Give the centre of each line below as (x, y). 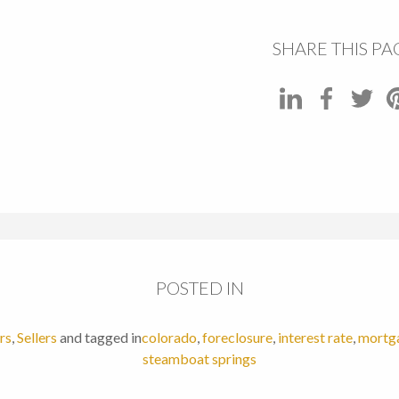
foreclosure (237, 338)
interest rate (315, 338)
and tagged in (101, 338)
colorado (169, 338)
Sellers (37, 338)
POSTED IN (199, 288)
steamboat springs (199, 359)
